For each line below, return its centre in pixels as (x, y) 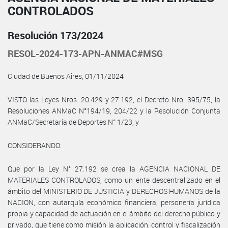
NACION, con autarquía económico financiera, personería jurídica (114, 202)
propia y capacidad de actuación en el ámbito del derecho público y (114, 213)
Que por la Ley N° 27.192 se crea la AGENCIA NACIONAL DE (114, 168)
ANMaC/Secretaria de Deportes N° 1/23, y (73, 122)
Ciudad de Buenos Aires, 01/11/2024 (66, 76)
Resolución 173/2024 (55, 35)
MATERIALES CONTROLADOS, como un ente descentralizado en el (114, 180)
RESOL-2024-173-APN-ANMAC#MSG (85, 53)
